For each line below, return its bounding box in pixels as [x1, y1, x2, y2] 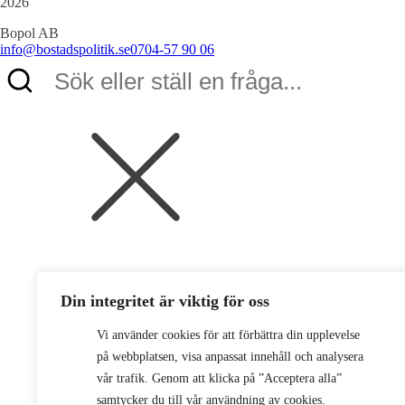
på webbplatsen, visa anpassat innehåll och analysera [97, 350, 363, 363]
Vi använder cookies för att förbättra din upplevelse [97, 328, 360, 342]
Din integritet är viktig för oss [61, 292, 269, 310]
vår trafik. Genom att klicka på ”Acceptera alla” [97, 372, 342, 385]
